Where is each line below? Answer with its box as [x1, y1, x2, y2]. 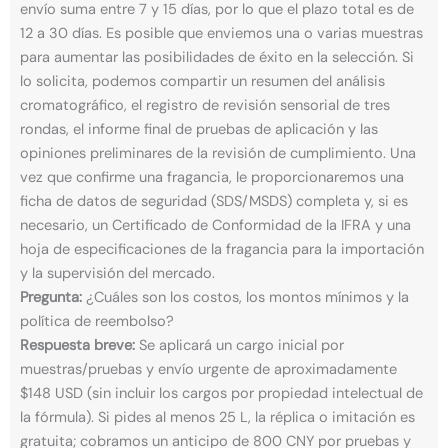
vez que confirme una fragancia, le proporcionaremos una [20, 167, 404, 187]
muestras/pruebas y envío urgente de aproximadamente [20, 359, 397, 379]
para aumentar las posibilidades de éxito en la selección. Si [20, 47, 414, 67]
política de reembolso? [20, 311, 174, 331]
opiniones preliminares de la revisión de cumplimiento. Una [20, 143, 416, 163]
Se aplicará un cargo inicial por [135, 335, 344, 355]
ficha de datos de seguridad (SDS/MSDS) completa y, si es [20, 191, 408, 211]
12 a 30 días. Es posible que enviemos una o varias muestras [20, 23, 423, 43]
